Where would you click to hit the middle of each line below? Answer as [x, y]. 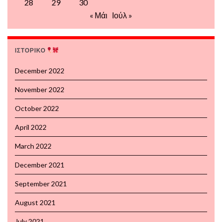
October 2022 [37, 108]
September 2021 [41, 183]
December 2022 [40, 70]
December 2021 [40, 165]
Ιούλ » [122, 15]
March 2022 [33, 146]
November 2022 [40, 89]
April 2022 [31, 127]
